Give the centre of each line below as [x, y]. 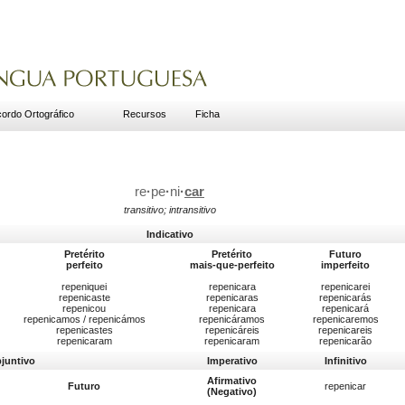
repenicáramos [232, 320]
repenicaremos [345, 320]
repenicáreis [232, 330]
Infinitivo [345, 361]
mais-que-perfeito [232, 265]
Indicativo [170, 235]
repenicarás [345, 298]
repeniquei [84, 287]
